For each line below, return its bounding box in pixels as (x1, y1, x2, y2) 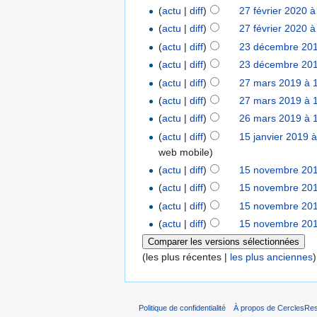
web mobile (158, 146, 210, 158)
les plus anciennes (230, 250, 313, 263)
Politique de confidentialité (139, 304, 226, 313)
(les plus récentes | (142, 250, 230, 263)
